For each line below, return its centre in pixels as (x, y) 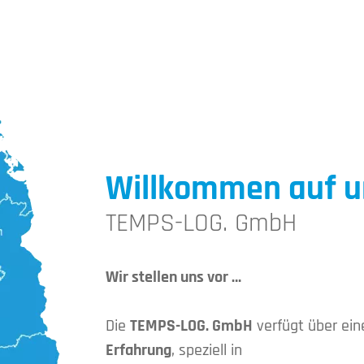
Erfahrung (139, 351)
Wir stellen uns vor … (173, 277)
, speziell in (207, 351)
